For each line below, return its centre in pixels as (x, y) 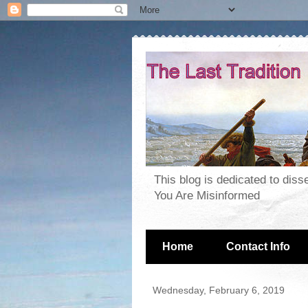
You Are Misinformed (207, 196)
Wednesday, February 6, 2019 (219, 290)
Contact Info (258, 247)
